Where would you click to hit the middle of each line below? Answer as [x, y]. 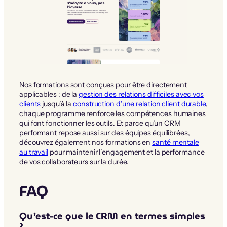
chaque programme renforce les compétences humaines [112, 113]
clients [30, 104]
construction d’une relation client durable [139, 104]
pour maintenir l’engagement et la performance [126, 152]
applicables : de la [49, 94]
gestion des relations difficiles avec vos [141, 94]
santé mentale [176, 142]
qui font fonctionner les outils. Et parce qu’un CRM [100, 123]
